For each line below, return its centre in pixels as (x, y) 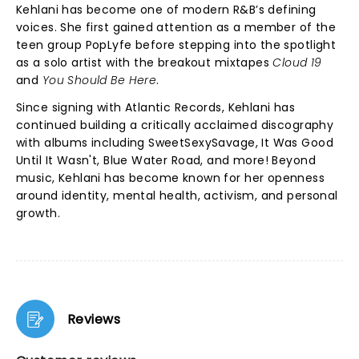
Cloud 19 (297, 63)
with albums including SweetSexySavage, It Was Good (175, 143)
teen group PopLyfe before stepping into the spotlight (176, 45)
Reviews (94, 319)
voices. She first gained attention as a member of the (176, 27)
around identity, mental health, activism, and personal (177, 196)
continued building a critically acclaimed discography (175, 125)
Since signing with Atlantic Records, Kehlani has (156, 107)
